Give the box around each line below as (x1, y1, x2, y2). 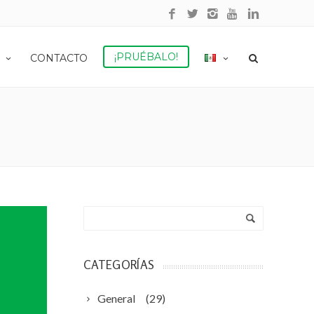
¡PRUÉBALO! (114, 50, 178, 63)
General (97, 292, 135, 305)
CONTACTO (30, 52, 88, 64)
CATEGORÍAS (83, 257, 155, 272)
